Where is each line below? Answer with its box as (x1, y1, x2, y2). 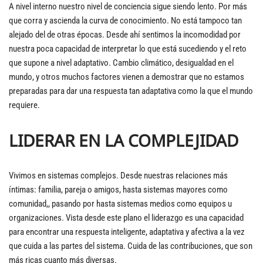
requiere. (9, 100, 40, 110)
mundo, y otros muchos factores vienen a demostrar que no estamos (9, 72, 244, 82)
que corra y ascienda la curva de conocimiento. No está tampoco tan (9, 15, 242, 26)
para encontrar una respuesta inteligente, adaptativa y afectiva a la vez (9, 227, 245, 237)
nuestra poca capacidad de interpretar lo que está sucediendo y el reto (9, 43, 247, 54)
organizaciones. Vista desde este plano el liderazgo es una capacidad (9, 213, 244, 223)
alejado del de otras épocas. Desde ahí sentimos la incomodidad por (9, 29, 241, 40)
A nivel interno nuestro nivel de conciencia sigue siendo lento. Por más (9, 1, 247, 12)
